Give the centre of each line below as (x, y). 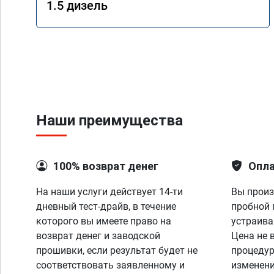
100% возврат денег (106, 166)
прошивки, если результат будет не (117, 250)
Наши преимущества (109, 120)
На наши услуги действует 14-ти (109, 192)
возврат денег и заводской (98, 236)
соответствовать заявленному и (110, 265)
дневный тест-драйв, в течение (106, 206)
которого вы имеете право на (104, 221)
